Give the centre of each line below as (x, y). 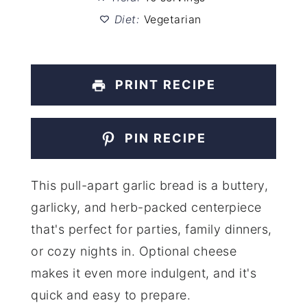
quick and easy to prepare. (111, 295)
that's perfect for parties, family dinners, (151, 229)
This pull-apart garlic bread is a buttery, (150, 185)
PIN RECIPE (164, 138)
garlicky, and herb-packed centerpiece (146, 207)
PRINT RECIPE (164, 84)
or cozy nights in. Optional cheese (134, 251)
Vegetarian (172, 20)
